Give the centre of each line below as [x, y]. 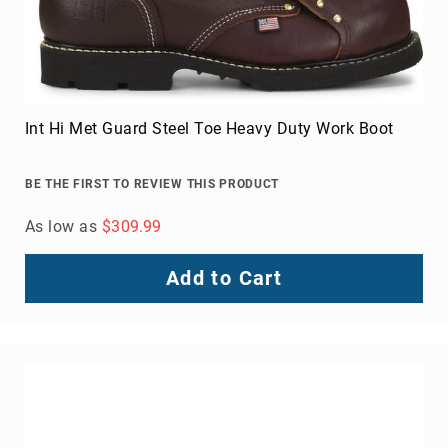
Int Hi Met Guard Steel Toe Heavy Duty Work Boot [209, 128]
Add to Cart [224, 277]
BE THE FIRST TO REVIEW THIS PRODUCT [152, 183]
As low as [61, 226]
